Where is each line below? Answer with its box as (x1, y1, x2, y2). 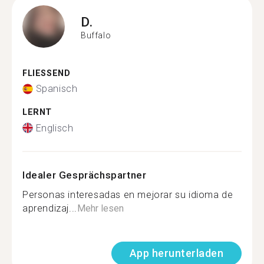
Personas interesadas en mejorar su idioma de (22, 189, 233, 200)
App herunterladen (129, 246, 223, 259)
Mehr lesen (77, 202, 124, 214)
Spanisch (35, 83, 78, 94)
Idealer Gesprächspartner (22, 169, 147, 181)
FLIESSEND (22, 68, 64, 78)
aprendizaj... (22, 202, 77, 214)
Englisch (35, 122, 74, 134)
